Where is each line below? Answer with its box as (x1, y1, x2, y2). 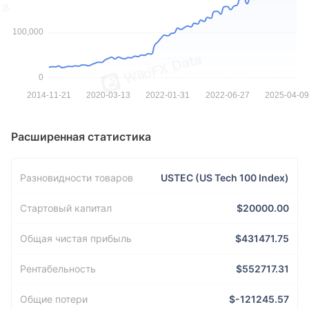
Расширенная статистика (11, 129, 151, 143)
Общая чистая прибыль (20, 232, 132, 245)
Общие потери (20, 293, 88, 306)
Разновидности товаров (20, 171, 133, 183)
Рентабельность (20, 263, 96, 275)
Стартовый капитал (20, 202, 112, 215)
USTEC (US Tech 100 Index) (161, 171, 289, 183)
